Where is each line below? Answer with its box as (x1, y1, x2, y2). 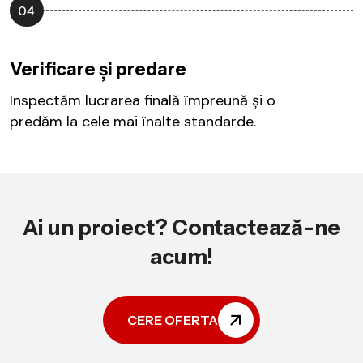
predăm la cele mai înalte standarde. (10, 111, 256, 131)
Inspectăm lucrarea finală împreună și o (10, 90, 275, 110)
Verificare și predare (10, 58, 186, 80)
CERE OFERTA (127, 311, 218, 328)
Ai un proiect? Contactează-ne (23, 214, 340, 241)
